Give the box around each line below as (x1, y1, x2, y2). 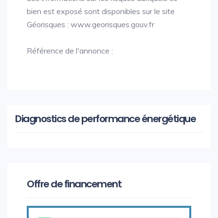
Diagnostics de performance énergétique (15, 112, 196, 126)
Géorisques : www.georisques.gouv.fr (27, 19, 154, 29)
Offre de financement (27, 177, 121, 191)
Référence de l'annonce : (27, 46, 113, 55)
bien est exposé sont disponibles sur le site (27, 6, 175, 16)
